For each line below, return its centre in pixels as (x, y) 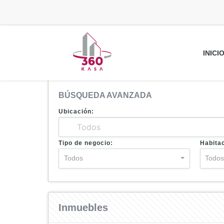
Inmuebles (83, 207)
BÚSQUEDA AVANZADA (105, 95)
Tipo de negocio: (86, 143)
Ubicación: (76, 111)
